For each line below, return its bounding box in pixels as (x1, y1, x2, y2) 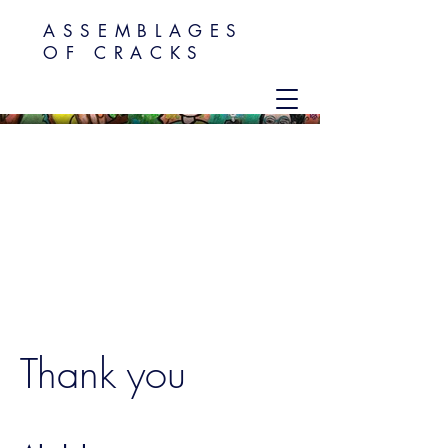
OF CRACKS (43, 42, 205, 64)
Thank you (20, 347, 186, 400)
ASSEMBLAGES (43, 20, 245, 42)
